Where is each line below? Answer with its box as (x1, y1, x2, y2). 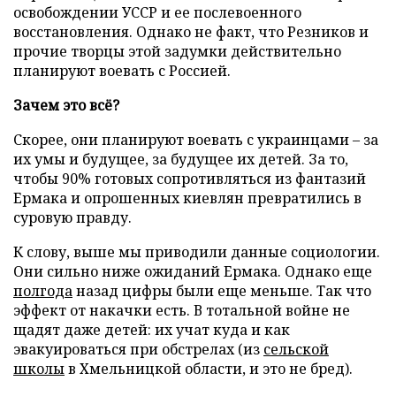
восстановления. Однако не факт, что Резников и (13, 21, 369, 42)
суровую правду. (13, 207, 132, 227)
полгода (13, 280, 72, 301)
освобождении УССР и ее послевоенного (13, 2, 301, 22)
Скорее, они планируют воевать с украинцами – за (13, 129, 378, 149)
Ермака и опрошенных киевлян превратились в (13, 187, 362, 208)
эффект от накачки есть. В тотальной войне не (13, 300, 350, 320)
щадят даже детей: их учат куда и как (13, 319, 290, 339)
